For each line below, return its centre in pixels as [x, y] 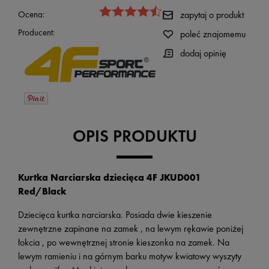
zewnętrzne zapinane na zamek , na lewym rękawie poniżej [131, 228]
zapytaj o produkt [212, 15]
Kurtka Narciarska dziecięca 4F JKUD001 [110, 177]
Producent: [36, 33]
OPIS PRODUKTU [134, 136]
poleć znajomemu [213, 34]
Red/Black [42, 191]
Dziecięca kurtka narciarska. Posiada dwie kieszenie [115, 214]
